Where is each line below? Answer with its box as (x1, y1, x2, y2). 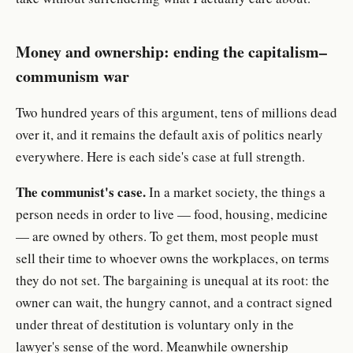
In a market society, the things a (146, 182, 325, 201)
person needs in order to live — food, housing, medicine (16, 204, 328, 223)
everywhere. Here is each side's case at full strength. (16, 147, 305, 165)
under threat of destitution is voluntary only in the (16, 314, 294, 333)
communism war (16, 64, 129, 87)
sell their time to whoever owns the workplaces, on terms (16, 248, 329, 267)
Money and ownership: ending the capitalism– (16, 39, 327, 63)
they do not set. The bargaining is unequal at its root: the (16, 270, 329, 289)
